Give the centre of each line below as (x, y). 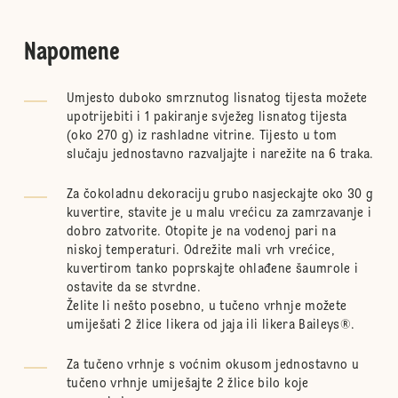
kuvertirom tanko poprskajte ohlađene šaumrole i (212, 269)
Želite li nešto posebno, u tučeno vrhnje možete (207, 306)
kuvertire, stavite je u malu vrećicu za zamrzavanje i (219, 213)
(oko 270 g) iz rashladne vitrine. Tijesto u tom (202, 136)
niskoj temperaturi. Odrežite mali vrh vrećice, (200, 251)
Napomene (72, 53)
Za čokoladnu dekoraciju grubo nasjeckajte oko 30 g (220, 195)
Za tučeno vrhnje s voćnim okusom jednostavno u (212, 365)
